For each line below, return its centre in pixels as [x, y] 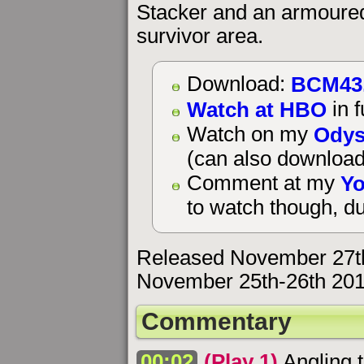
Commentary [217, 322]
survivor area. [200, 35]
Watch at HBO [256, 109]
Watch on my [250, 134]
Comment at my [263, 183]
